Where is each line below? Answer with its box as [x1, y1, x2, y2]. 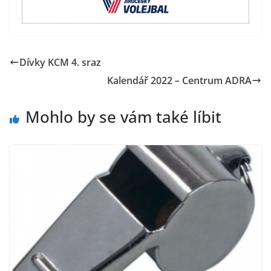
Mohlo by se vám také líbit [25, 106, 221, 128]
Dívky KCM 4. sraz [19, 56, 101, 70]
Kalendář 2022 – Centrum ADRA [107, 74, 252, 88]
